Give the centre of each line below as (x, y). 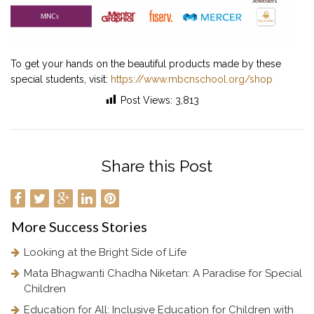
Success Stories (97, 227)
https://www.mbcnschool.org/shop (192, 80)
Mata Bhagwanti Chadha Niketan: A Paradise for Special (163, 274)
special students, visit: (61, 80)
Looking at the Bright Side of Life (105, 253)
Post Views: (148, 100)
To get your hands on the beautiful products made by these (146, 64)
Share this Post (157, 166)
